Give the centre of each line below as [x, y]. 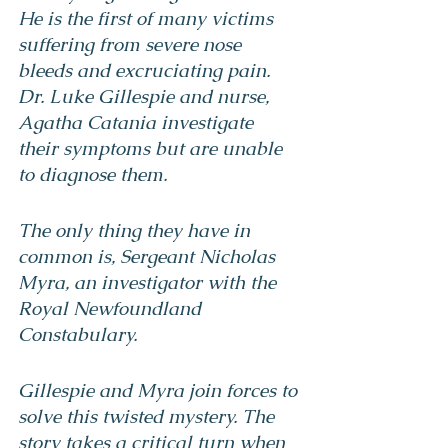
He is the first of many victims [148, 18]
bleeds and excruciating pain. [146, 70]
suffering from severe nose [132, 44]
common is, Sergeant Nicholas [149, 256]
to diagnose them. [92, 174]
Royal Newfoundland [112, 308]
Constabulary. [77, 334]
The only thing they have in [136, 230]
